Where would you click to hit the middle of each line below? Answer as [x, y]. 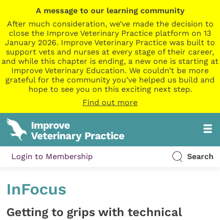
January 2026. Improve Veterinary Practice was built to [110, 42]
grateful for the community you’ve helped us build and [110, 80]
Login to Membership [52, 157]
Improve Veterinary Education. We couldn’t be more [110, 70]
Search [200, 157]
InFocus [37, 189]
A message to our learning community [110, 11]
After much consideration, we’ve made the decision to [110, 24]
